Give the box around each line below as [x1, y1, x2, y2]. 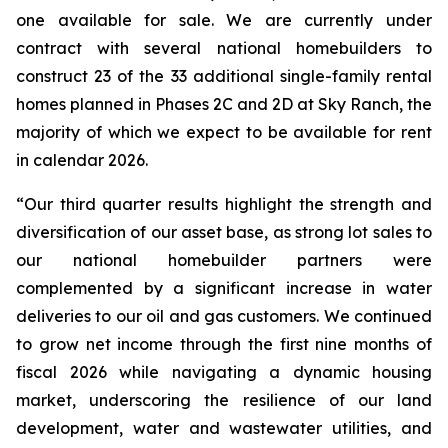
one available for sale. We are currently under [16, 10, 432, 30]
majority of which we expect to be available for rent [16, 122, 432, 142]
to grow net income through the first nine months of [16, 334, 432, 354]
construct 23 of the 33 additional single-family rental [16, 66, 432, 86]
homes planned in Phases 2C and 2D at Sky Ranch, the [16, 94, 432, 114]
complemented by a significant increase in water [16, 278, 432, 298]
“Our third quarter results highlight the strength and [16, 194, 432, 214]
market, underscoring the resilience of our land [16, 390, 432, 410]
